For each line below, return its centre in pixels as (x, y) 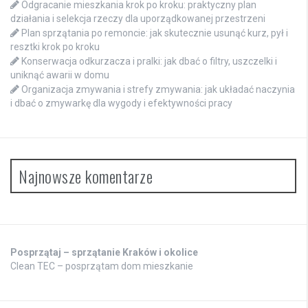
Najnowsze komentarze (86, 176)
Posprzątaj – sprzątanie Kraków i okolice (104, 253)
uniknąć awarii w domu (60, 75)
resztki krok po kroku (55, 47)
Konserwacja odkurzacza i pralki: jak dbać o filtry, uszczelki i (149, 62)
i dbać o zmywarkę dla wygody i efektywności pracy (121, 103)
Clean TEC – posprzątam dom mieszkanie (102, 266)
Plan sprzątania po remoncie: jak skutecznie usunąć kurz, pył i (155, 33)
